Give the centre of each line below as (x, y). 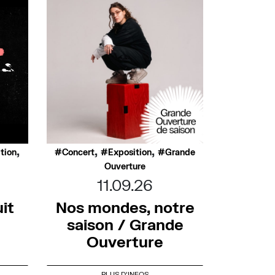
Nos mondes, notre (125, 207)
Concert (78, 152)
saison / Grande (125, 224)
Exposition (130, 152)
